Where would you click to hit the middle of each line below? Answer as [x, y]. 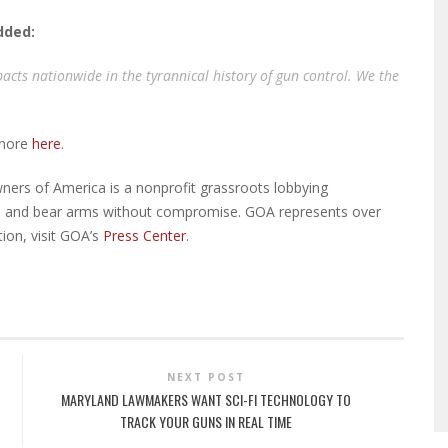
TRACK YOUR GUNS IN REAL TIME [205, 422]
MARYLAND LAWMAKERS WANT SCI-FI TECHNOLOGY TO [205, 400]
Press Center [144, 236]
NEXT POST [205, 377]
